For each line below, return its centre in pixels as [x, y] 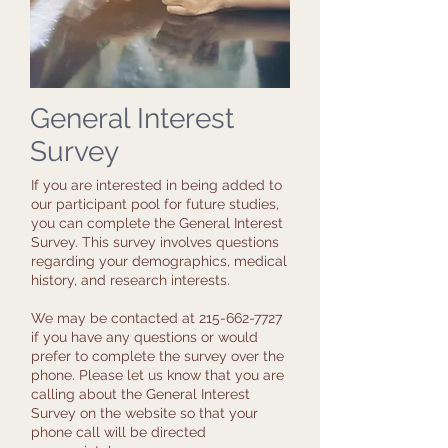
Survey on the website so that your [144, 413]
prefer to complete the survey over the [157, 356]
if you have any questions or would [144, 337]
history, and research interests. [132, 280]
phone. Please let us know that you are [157, 375]
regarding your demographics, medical [159, 261]
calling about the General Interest [140, 394]
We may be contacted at [115, 318]
